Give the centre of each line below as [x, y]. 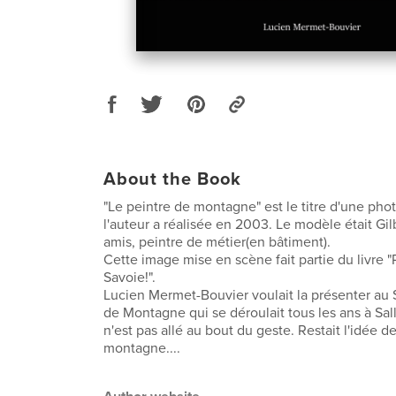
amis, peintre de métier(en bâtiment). [217, 242]
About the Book [172, 179]
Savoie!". [129, 277]
